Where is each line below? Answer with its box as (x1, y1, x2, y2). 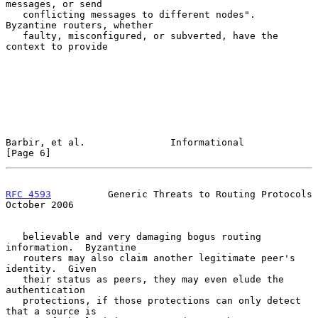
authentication (6, 284, 85, 295)
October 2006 (6, 199, 74, 210)
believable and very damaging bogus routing (6, 231, 23, 242)
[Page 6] (6, 147, 51, 158)
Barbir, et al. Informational (6, 136, 244, 148)
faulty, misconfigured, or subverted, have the (6, 30, 23, 41)
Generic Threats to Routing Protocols (51, 188, 312, 199)
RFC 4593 (6, 188, 51, 199)
